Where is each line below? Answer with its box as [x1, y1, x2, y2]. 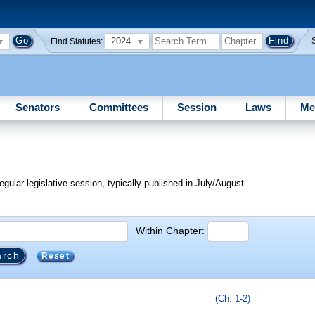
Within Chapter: [136, 224, 205, 236]
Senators [15, 101, 60, 113]
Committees [89, 101, 148, 113]
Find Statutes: [51, 37, 103, 46]
